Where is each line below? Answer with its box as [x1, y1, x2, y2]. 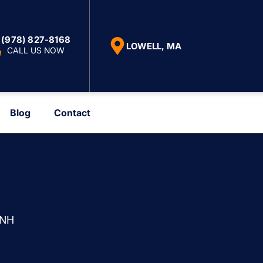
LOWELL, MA [126, 40, 181, 52]
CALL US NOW [7, 45, 65, 56]
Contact [54, 106, 90, 119]
